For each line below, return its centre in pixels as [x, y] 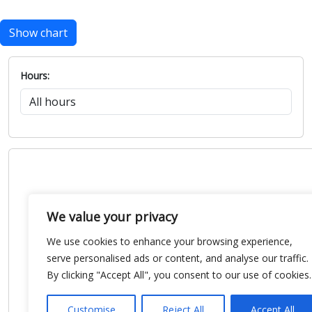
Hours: [35, 75]
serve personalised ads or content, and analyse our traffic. [178, 258]
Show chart [38, 32]
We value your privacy [112, 217]
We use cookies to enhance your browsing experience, [170, 241]
